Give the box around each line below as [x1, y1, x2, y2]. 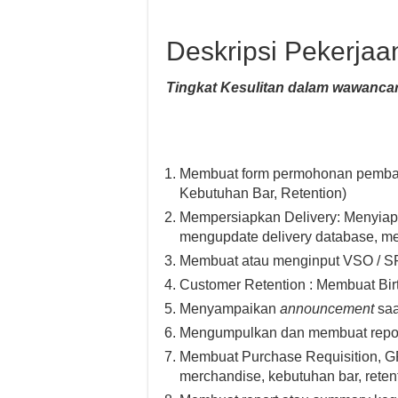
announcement [280, 301, 374, 316]
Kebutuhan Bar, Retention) [179, 186, 346, 201]
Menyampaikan [179, 301, 280, 316]
